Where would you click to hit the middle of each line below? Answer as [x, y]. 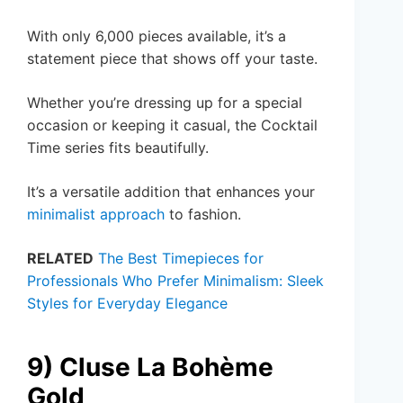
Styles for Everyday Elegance [127, 304]
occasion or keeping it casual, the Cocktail [172, 125]
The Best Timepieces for [181, 259]
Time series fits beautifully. [118, 148]
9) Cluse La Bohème [150, 367]
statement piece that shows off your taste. [172, 59]
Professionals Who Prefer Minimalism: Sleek [175, 281]
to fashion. [203, 215]
